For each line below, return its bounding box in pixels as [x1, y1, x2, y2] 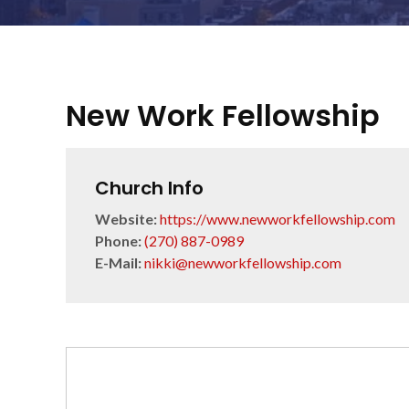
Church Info [95, 175, 204, 201]
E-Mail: [95, 254, 142, 271]
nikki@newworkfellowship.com [144, 254, 341, 271]
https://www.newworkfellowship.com [160, 210, 395, 227]
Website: [95, 210, 157, 227]
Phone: [95, 232, 142, 249]
